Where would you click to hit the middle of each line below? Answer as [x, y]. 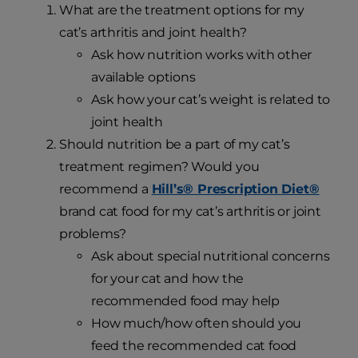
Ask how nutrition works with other [202, 54]
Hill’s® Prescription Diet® [235, 189]
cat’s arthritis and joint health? [153, 32]
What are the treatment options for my [182, 10]
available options [143, 77]
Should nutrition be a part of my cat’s [175, 144]
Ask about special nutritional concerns [211, 256]
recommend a [105, 189]
